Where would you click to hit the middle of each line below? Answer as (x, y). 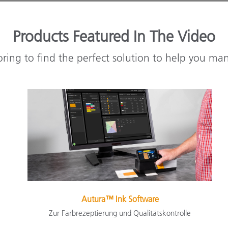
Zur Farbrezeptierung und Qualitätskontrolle (120, 213)
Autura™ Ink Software (120, 199)
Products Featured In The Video (114, 36)
